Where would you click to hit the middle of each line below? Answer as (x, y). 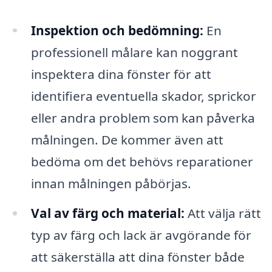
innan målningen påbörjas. (111, 183)
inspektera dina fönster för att (121, 74)
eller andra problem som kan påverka (143, 117)
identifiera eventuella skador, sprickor (143, 96)
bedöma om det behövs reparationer (142, 161)
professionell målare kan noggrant (134, 52)
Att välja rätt (223, 213)
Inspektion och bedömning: (117, 30)
